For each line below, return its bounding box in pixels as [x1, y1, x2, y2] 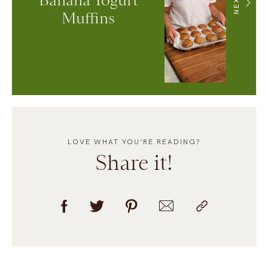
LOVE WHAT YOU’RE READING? [67, 136, 201, 147]
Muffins [62, 9, 115, 28]
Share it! [95, 150, 173, 175]
